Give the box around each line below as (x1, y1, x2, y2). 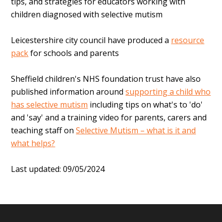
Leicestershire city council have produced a (11, 35, 171, 46)
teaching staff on (11, 125, 76, 136)
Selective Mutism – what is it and (76, 125, 196, 136)
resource (171, 35, 205, 46)
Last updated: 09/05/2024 (11, 164, 105, 175)
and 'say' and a (11, 112, 68, 123)
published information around (11, 86, 126, 98)
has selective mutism (11, 99, 88, 111)
